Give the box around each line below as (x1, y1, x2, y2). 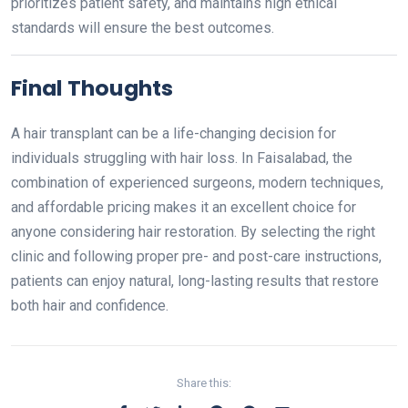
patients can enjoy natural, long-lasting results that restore (11, 272, 379, 290)
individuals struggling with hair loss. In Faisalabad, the (11, 149, 352, 167)
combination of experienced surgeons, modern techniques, (11, 174, 383, 191)
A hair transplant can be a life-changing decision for (11, 125, 336, 142)
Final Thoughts (11, 73, 173, 103)
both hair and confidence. (11, 297, 168, 314)
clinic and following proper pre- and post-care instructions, (11, 248, 382, 265)
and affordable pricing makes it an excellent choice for (11, 199, 356, 216)
